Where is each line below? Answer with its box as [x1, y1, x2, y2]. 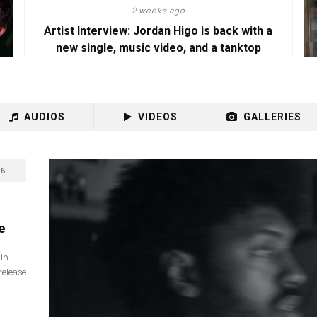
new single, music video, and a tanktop [55, 41, 261, 54]
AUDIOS [24, 111, 66, 122]
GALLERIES [243, 111, 301, 122]
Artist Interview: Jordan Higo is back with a [44, 24, 273, 38]
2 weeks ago [131, 5, 185, 16]
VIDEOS [137, 111, 178, 122]
